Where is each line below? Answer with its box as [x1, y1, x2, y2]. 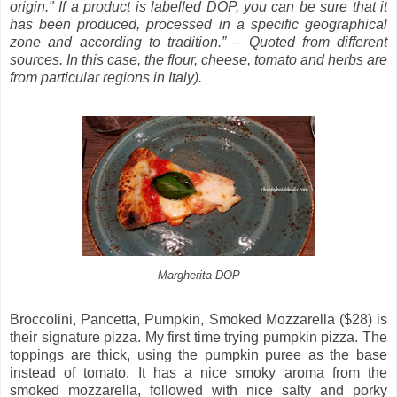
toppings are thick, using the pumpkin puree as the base [10, 347, 387, 363]
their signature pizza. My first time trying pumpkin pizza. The [10, 330, 387, 346]
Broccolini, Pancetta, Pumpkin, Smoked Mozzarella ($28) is [10, 312, 387, 328]
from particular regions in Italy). [10, 70, 202, 86]
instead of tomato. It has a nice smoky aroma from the [10, 365, 387, 381]
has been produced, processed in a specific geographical [10, 17, 387, 33]
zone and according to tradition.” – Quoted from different [10, 35, 387, 51]
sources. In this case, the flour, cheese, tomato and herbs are [10, 52, 387, 68]
